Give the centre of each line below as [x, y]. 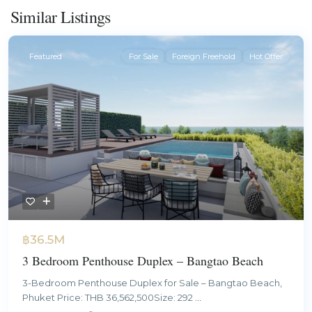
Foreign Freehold [204, 56]
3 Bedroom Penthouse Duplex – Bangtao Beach [143, 260]
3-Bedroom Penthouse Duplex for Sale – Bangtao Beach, [152, 282]
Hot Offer [266, 56]
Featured [46, 56]
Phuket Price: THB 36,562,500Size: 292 [109, 297]
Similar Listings [61, 16]
